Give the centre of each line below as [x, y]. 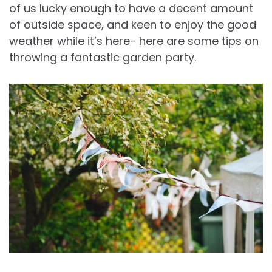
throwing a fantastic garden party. [103, 57]
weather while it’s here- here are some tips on [134, 41]
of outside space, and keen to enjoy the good [133, 24]
